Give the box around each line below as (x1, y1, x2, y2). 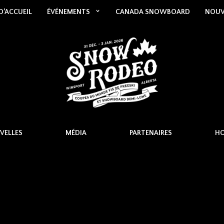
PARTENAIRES (129, 129, 172, 137)
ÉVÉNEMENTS (46, 8, 90, 16)
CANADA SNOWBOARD (115, 8, 190, 16)
